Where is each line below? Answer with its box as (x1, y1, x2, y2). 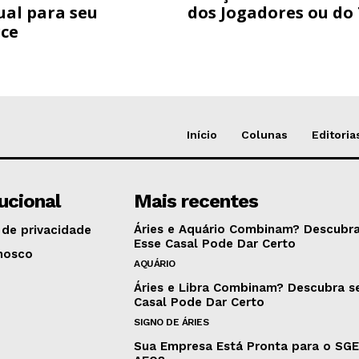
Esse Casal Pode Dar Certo (134, 236, 296, 252)
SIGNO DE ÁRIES (134, 317, 209, 329)
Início (187, 128, 217, 142)
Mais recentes (134, 190, 259, 213)
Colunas (241, 128, 288, 142)
